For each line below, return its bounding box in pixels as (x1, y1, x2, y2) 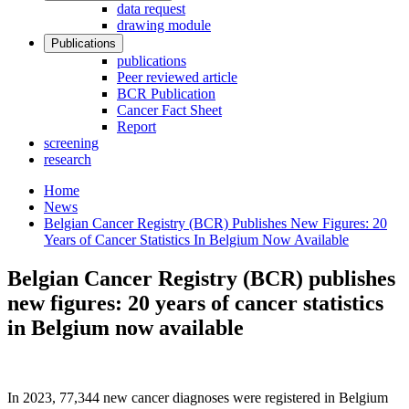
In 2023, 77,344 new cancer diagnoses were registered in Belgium (7, 389, 388, 405)
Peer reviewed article (117, 69, 237, 85)
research (44, 152, 91, 167)
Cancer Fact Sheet (117, 102, 222, 118)
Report (117, 119, 156, 134)
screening (44, 135, 99, 151)
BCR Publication (117, 86, 215, 101)
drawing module (117, 17, 211, 33)
